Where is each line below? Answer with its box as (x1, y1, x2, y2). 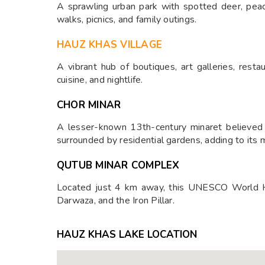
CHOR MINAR (57, 98, 121, 112)
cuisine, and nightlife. (57, 73, 143, 87)
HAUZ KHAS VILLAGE (57, 38, 163, 52)
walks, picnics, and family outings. (57, 13, 197, 27)
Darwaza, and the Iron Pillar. (57, 194, 174, 208)
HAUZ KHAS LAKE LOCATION (57, 228, 197, 242)
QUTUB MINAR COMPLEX (57, 159, 180, 173)
